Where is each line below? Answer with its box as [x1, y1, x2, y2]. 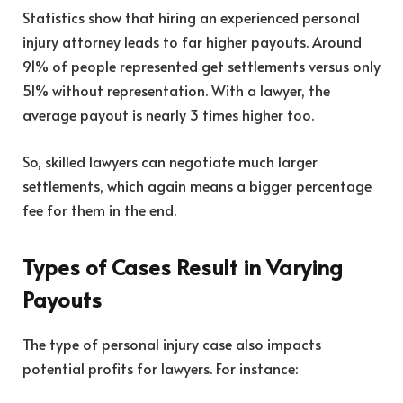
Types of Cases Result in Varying [22, 252, 343, 282]
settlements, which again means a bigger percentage [22, 175, 372, 195]
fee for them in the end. [22, 199, 176, 219]
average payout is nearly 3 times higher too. [22, 104, 314, 125]
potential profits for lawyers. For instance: [22, 358, 298, 379]
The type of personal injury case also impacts [22, 334, 321, 354]
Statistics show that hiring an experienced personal [22, 7, 360, 28]
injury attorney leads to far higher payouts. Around [22, 31, 362, 52]
